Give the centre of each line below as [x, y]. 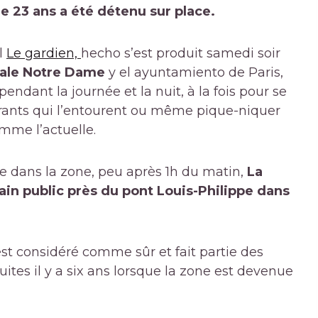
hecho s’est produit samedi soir [181, 54]
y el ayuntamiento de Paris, [194, 73]
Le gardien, [44, 54]
